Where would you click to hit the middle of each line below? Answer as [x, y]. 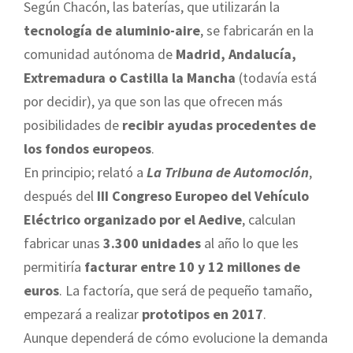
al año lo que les [250, 243]
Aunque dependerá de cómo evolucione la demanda [176, 338]
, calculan [269, 220]
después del [60, 196]
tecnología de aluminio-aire [112, 31]
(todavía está [276, 78]
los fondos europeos [87, 149]
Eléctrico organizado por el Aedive [133, 220]
